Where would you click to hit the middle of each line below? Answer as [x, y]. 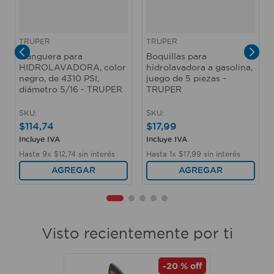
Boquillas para [176, 56]
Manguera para [51, 56]
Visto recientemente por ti [137, 233]
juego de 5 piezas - [186, 78]
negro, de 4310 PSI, [59, 78]
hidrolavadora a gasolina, [199, 67]
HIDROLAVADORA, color [72, 67]
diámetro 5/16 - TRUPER [71, 89]
